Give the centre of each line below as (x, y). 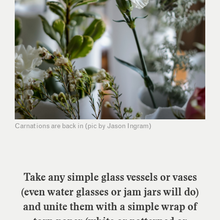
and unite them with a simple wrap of (110, 206)
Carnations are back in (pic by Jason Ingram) (83, 126)
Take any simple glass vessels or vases (110, 177)
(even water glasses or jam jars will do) (110, 192)
